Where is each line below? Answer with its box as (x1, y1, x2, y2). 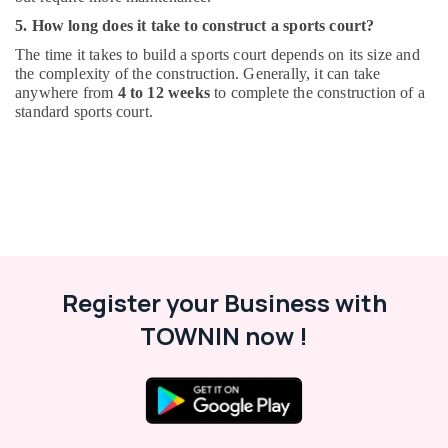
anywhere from (15, 84, 118, 101)
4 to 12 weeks (117, 84, 210, 101)
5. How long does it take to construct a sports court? (15, 17, 375, 34)
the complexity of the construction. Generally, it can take (15, 65, 381, 82)
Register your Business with (61, 286, 387, 319)
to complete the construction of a (209, 84, 425, 101)
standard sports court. (15, 103, 153, 120)
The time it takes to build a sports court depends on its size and (15, 46, 420, 63)
